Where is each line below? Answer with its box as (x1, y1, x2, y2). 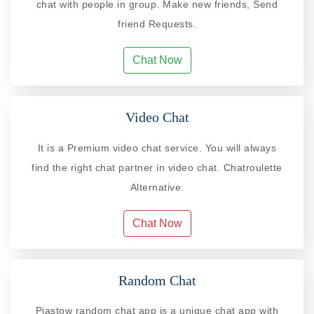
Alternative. (130, 181, 184, 193)
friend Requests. (118, 18, 196, 30)
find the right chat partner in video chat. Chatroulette (32, 161, 282, 173)
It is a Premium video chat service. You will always (37, 142, 277, 153)
